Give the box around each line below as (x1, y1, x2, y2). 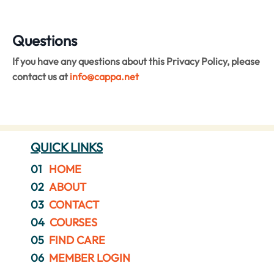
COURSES (50, 215, 97, 229)
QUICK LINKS (31, 139, 103, 155)
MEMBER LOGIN (49, 250, 130, 265)
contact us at (12, 70, 68, 83)
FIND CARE (49, 232, 105, 247)
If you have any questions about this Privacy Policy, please (12, 54, 260, 67)
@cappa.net (87, 70, 139, 83)
